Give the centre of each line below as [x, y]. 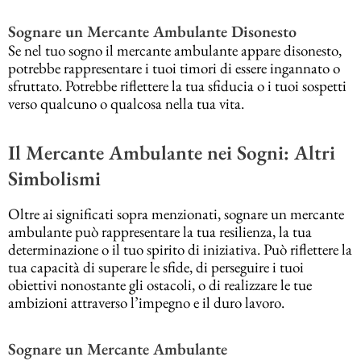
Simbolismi [54, 178]
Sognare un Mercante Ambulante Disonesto [152, 31]
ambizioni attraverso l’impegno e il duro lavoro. [146, 302]
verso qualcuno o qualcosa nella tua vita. [126, 103]
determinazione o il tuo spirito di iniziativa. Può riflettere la [180, 249]
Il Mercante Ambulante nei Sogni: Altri [172, 153]
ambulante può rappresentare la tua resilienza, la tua [160, 231]
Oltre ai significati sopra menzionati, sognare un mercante [176, 214]
